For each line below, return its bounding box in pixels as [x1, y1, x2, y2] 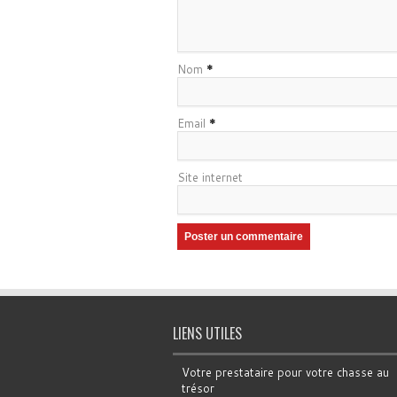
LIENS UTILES [172, 323, 242, 345]
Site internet [176, 169, 243, 186]
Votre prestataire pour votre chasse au [181, 364, 389, 381]
